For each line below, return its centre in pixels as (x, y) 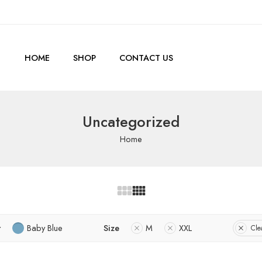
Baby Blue (45, 228)
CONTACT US (146, 58)
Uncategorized (131, 122)
